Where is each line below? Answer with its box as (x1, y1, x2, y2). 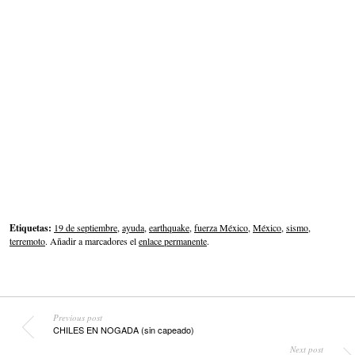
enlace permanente (139, 235, 207, 248)
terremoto (10, 235, 45, 248)
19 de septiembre (54, 221, 117, 235)
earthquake (149, 221, 189, 235)
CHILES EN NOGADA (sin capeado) (53, 323, 195, 337)
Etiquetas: (10, 221, 52, 235)
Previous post (53, 311, 103, 324)
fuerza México (194, 221, 248, 235)
